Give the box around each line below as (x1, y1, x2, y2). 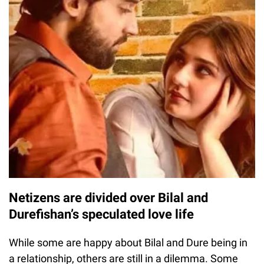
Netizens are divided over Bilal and (9, 190, 208, 206)
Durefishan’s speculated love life (9, 207, 194, 222)
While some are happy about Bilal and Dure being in (9, 236, 247, 249)
